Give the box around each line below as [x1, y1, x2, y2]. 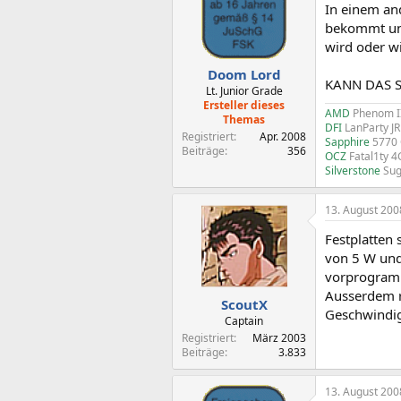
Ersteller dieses [203, 98, 285, 113]
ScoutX [220, 295, 268, 313]
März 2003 [252, 330, 306, 346]
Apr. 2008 [260, 129, 306, 144]
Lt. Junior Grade [205, 83, 283, 98]
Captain [225, 313, 263, 328]
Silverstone [325, 162, 380, 178]
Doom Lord [207, 65, 281, 83]
